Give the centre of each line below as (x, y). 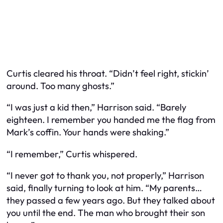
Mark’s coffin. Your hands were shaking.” (88, 132)
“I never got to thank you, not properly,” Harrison (105, 175)
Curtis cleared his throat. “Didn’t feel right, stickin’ (108, 73)
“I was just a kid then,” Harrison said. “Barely (96, 108)
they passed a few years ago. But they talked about (111, 200)
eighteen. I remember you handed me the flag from (111, 120)
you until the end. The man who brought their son (106, 213)
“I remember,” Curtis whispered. (72, 154)
